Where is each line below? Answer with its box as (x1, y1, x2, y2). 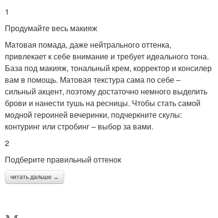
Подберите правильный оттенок (5, 154, 121, 165)
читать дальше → (10, 174, 59, 181)
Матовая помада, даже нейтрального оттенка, (5, 39, 171, 51)
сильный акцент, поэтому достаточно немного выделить (5, 86, 207, 97)
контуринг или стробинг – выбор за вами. (5, 121, 153, 132)
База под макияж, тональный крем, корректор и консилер (5, 62, 212, 74)
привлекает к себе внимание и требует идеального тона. (5, 51, 209, 62)
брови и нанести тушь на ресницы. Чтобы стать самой (5, 97, 200, 109)
